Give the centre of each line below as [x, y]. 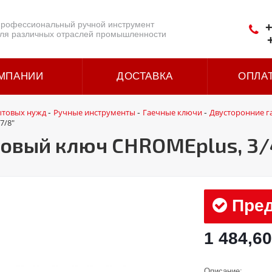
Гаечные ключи [172, 112]
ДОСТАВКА [145, 76]
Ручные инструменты [94, 112]
